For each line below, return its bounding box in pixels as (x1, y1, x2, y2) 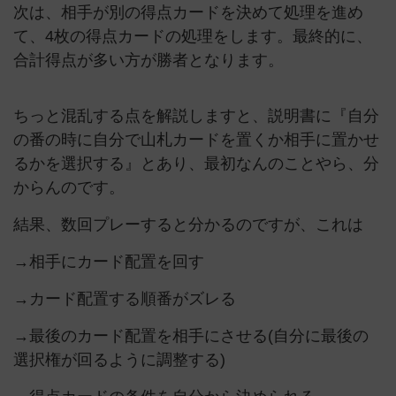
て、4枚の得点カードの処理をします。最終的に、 (13, 27, 372, 45)
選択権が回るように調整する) (13, 351, 225, 369)
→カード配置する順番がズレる (13, 290, 236, 308)
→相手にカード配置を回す (13, 253, 204, 270)
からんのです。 (13, 179, 125, 196)
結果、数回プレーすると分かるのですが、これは (13, 216, 363, 233)
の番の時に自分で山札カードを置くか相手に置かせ (13, 131, 379, 148)
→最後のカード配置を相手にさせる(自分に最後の (13, 327, 369, 345)
